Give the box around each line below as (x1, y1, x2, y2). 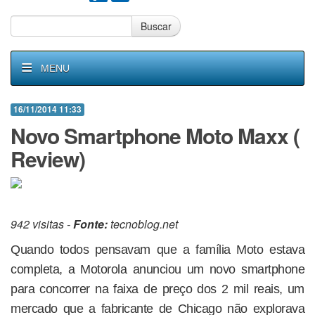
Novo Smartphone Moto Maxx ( (11, 120, 300, 150)
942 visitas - (11, 216, 73, 232)
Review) (11, 143, 85, 174)
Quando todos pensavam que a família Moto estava (11, 243, 304, 257)
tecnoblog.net (108, 216, 178, 232)
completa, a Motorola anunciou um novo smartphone (11, 262, 304, 276)
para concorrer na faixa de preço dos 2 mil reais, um (11, 282, 304, 296)
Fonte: (73, 216, 108, 232)
